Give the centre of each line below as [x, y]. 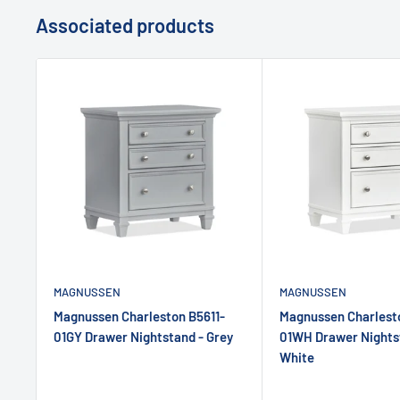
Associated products [125, 25]
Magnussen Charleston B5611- [139, 317]
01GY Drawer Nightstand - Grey [143, 337]
